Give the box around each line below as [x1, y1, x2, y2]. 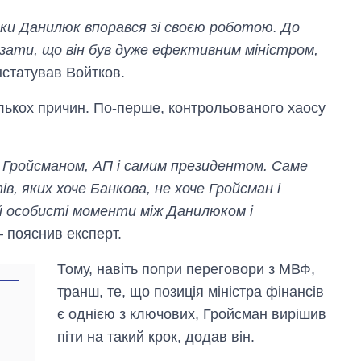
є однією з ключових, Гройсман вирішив [57, 305, 327, 322]
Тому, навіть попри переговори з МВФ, [57, 260, 316, 277]
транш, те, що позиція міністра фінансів [57, 283, 325, 300]
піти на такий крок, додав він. [57, 328, 255, 345]
